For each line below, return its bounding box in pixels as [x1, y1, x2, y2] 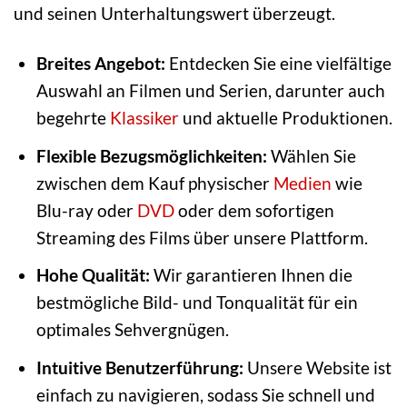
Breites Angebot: [35, 53, 165, 74]
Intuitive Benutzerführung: [35, 356, 243, 378]
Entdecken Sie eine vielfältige [164, 53, 392, 74]
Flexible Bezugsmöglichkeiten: [35, 144, 267, 166]
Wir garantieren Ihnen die [149, 264, 352, 286]
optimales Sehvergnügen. [35, 319, 229, 341]
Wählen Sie [266, 144, 356, 166]
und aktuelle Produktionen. [178, 107, 392, 129]
